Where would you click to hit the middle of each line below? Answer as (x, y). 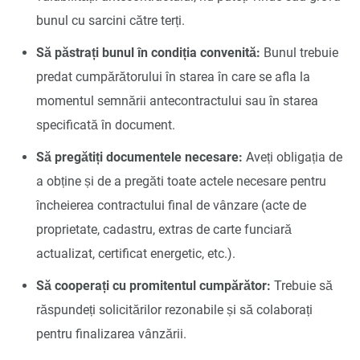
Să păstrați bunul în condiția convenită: (148, 52)
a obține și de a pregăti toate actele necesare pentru (181, 181)
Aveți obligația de (292, 157)
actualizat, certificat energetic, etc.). (136, 253)
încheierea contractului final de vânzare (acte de (171, 205)
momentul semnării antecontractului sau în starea (177, 100)
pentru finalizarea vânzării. (111, 333)
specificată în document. (106, 125)
